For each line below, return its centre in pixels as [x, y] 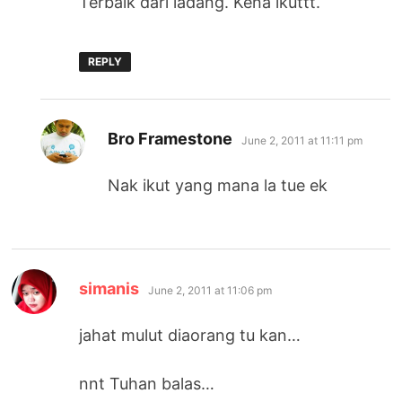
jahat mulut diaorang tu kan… [190, 335]
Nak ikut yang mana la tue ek [218, 185]
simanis [109, 288]
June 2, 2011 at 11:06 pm [210, 290]
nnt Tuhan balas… [147, 383]
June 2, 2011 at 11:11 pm [302, 140]
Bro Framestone [170, 138]
